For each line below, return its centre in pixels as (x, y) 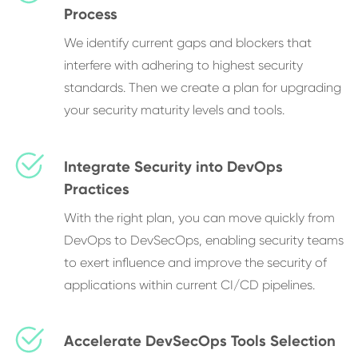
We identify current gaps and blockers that (188, 42)
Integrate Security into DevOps (173, 166)
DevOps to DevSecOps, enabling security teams (204, 240)
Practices (97, 189)
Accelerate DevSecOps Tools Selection (200, 341)
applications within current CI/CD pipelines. (189, 284)
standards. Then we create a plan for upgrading (203, 87)
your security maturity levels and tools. (174, 109)
